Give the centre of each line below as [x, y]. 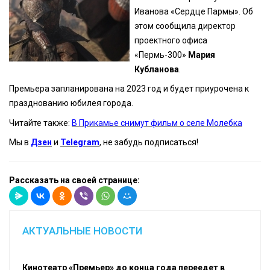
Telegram [80, 142]
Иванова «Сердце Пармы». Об [194, 11]
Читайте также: [40, 123]
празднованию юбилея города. [71, 103]
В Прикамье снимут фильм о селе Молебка [157, 123]
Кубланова [157, 69]
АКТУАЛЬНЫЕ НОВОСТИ [82, 231]
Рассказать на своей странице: [74, 180]
